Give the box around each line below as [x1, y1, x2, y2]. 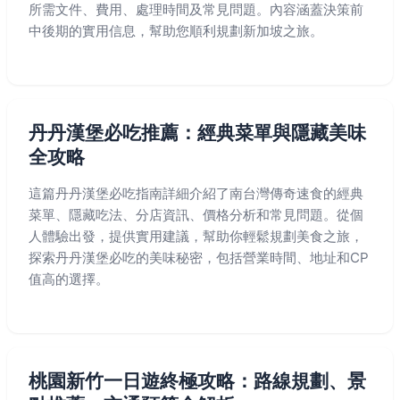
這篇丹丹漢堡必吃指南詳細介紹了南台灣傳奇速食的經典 [29, 185, 363, 202]
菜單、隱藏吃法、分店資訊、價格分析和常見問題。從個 [29, 206, 363, 223]
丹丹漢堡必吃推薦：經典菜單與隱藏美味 [29, 121, 366, 144]
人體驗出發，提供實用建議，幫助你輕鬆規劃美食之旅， [29, 228, 363, 245]
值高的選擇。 [29, 271, 109, 287]
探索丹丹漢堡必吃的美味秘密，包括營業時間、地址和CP [29, 249, 369, 266]
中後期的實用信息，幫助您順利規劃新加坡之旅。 [29, 22, 323, 39]
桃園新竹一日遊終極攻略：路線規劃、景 [29, 370, 366, 392]
